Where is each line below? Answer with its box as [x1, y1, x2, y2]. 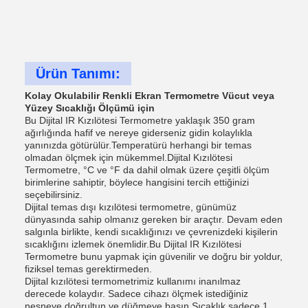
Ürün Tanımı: [36, 66, 120, 81]
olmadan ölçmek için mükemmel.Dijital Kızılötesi [25, 152, 232, 163]
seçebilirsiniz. [25, 189, 82, 200]
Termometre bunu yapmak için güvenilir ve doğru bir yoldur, [25, 251, 283, 262]
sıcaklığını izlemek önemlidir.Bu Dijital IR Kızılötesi [25, 239, 241, 250]
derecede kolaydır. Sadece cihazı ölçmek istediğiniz [25, 288, 248, 299]
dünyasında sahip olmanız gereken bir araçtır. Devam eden [25, 214, 283, 225]
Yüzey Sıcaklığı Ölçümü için [25, 102, 155, 113]
